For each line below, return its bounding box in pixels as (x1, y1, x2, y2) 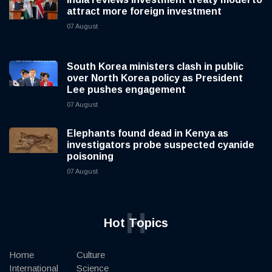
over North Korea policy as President (67, 73, 243, 84)
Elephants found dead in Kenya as (67, 128, 228, 139)
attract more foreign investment (67, 6, 222, 17)
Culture (76, 250, 105, 260)
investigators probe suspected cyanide (67, 140, 254, 151)
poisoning (67, 151, 114, 162)
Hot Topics (104, 216, 168, 230)
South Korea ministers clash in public (67, 61, 243, 72)
